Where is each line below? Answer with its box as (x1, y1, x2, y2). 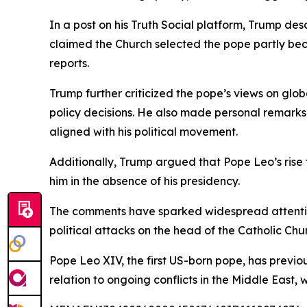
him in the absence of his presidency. (49, 174, 240, 188)
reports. (49, 56, 89, 70)
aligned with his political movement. (49, 125, 238, 138)
